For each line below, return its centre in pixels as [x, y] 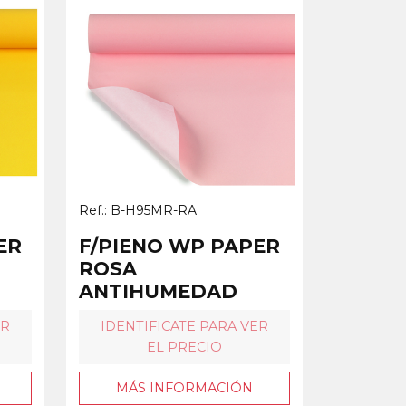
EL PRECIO [184, 347]
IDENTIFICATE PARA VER [184, 326]
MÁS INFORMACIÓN [184, 387]
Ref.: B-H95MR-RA [138, 210]
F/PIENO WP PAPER [179, 246]
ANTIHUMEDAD [158, 291]
